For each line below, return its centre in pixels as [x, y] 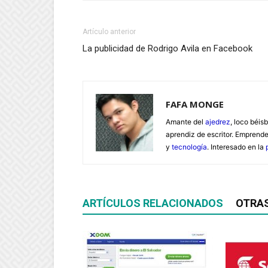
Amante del [185, 121]
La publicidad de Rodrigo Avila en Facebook [167, 48]
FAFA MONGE [195, 104]
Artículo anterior [109, 31]
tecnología [189, 147]
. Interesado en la [236, 147]
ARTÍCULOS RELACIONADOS [153, 203]
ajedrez [218, 121]
